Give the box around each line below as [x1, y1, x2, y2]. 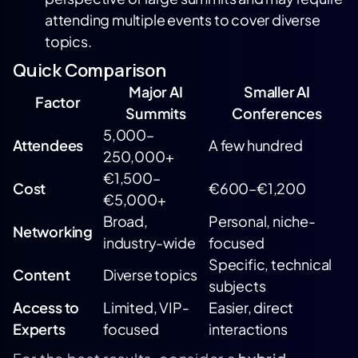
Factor [35, 93, 81, 111]
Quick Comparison [13, 58, 166, 82]
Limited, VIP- [103, 298, 189, 316]
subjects [209, 276, 266, 295]
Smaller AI [244, 82, 310, 101]
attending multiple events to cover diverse [45, 10, 320, 29]
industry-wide [103, 233, 196, 252]
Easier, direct [209, 298, 294, 316]
